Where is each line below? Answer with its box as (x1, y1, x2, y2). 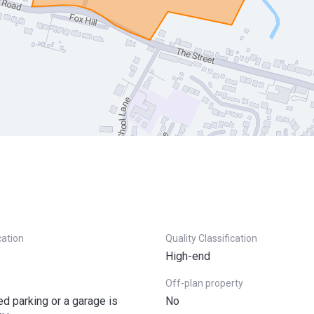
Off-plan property (165, 278, 243, 289)
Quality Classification (165, 233, 257, 244)
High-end (165, 250, 210, 263)
